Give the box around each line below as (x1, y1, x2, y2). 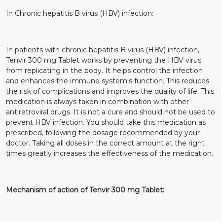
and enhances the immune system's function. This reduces (6, 76, 209, 85)
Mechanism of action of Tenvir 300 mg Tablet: (6, 185, 164, 194)
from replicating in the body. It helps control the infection (6, 66, 203, 75)
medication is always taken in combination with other (6, 97, 189, 106)
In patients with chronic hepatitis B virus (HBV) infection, (6, 45, 199, 54)
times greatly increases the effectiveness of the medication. (6, 148, 213, 158)
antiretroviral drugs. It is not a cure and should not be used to (6, 107, 215, 116)
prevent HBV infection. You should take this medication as (6, 117, 206, 127)
